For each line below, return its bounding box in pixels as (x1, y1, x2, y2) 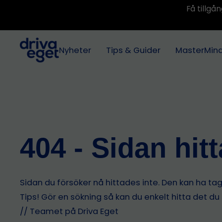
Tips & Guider (106, 44, 161, 56)
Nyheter (59, 44, 92, 56)
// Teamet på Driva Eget (20, 205, 118, 217)
